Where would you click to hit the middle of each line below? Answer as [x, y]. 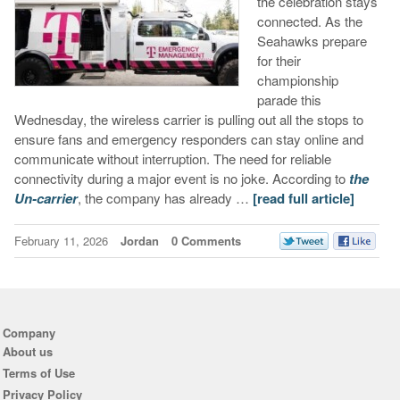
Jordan [139, 241]
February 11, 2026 [62, 241]
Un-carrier [46, 199]
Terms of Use [38, 373]
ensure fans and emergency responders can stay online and [188, 139]
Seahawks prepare [312, 41]
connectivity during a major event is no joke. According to [181, 179]
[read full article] [303, 199]
